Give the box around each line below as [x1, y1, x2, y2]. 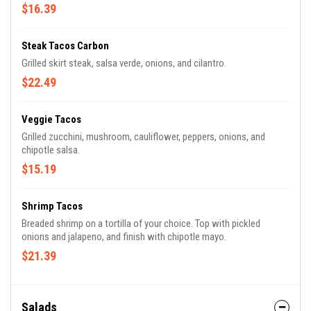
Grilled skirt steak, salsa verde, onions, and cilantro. [22, 57, 226, 69]
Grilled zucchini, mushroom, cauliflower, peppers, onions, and [22, 131, 265, 143]
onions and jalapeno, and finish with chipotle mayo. [22, 230, 226, 243]
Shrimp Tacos [22, 200, 83, 212]
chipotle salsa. [22, 144, 80, 156]
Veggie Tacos [22, 113, 81, 126]
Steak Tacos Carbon [22, 40, 109, 52]
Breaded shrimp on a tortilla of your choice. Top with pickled [22, 217, 260, 230]
